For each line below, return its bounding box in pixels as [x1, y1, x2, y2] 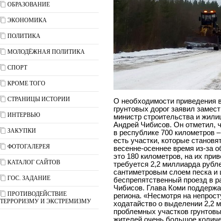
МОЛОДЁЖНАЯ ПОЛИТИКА [7, 48, 85, 55]
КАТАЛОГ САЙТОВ [7, 159, 60, 166]
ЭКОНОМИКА [7, 17, 47, 24]
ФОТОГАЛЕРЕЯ [7, 143, 50, 150]
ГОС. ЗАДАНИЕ [7, 175, 50, 182]
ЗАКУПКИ [7, 127, 36, 134]
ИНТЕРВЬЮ [7, 111, 40, 118]
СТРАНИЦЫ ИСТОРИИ [7, 96, 70, 103]
